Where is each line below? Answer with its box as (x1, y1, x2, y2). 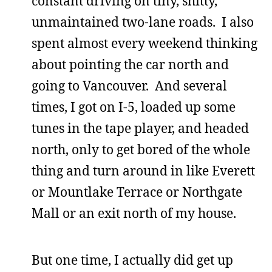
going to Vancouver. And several (32, 77, 227, 94)
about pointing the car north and (32, 56, 229, 73)
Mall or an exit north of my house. (32, 205, 236, 222)
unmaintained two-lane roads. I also (32, 13, 254, 30)
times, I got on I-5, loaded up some (32, 98, 236, 115)
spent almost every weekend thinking (32, 35, 257, 52)
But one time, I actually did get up (32, 251, 233, 268)
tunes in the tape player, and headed (32, 120, 249, 137)
